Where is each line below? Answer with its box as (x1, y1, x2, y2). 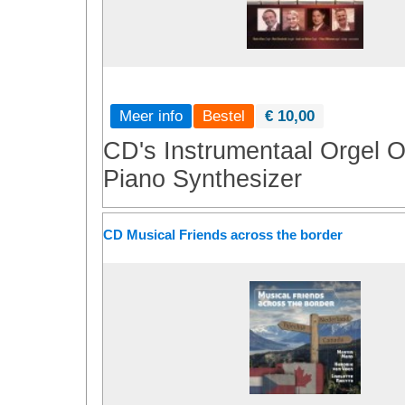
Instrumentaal (164, 137, 313, 165)
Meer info (119, 107, 183, 125)
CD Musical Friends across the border (103, 227, 343, 242)
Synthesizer (173, 165, 302, 193)
